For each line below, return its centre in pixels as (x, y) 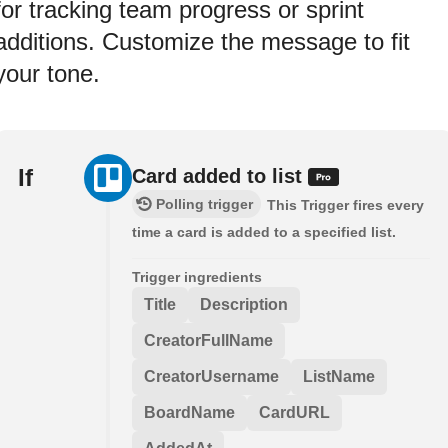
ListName (339, 377)
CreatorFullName (208, 341)
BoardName (189, 413)
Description (244, 305)
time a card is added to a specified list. (264, 232)
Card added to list (220, 176)
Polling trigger (204, 204)
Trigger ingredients (197, 277)
